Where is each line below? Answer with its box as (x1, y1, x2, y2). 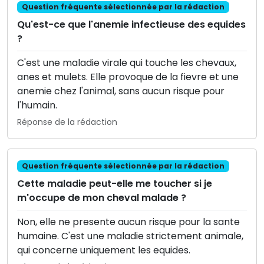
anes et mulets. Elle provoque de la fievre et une (17, 70, 239, 84)
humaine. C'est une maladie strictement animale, (17, 229, 243, 243)
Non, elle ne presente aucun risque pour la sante (17, 215, 240, 229)
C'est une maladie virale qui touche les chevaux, (17, 56, 236, 70)
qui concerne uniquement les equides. (17, 243, 190, 258)
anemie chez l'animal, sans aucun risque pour (17, 84, 225, 98)
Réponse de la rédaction (17, 116, 117, 128)
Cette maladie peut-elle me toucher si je (17, 177, 212, 191)
